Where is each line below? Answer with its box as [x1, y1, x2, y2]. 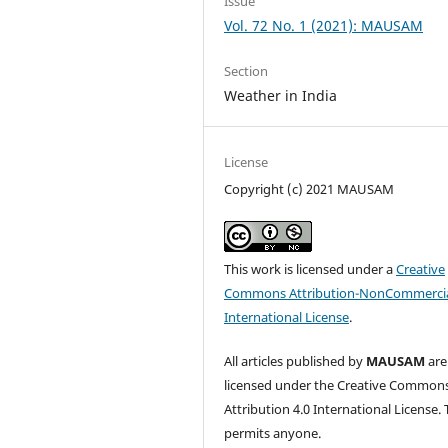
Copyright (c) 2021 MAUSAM [224, 180, 395, 199]
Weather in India [224, 86, 338, 106]
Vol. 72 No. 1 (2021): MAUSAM [224, 16, 424, 36]
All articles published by [224, 352, 367, 371]
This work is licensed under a [224, 260, 397, 279]
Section [224, 62, 269, 81]
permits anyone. [224, 424, 322, 443]
